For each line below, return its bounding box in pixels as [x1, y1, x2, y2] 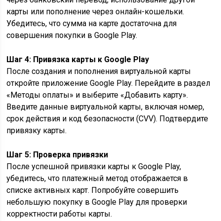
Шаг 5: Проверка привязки [6, 150, 109, 159]
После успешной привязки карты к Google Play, [6, 162, 182, 171]
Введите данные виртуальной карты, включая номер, [6, 102, 205, 111]
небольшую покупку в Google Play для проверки [6, 197, 187, 207]
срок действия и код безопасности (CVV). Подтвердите [6, 114, 209, 123]
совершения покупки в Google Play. [6, 31, 138, 40]
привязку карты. [6, 126, 67, 135]
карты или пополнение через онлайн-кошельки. [6, 7, 184, 16]
